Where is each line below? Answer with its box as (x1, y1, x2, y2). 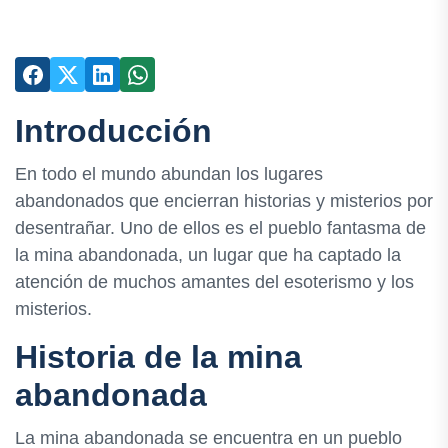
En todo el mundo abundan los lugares (15, 164, 323, 185)
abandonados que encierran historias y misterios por (15, 191, 433, 212)
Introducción (15, 113, 212, 149)
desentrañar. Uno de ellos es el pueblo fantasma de (15, 218, 426, 239)
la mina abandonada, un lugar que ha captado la (15, 245, 401, 266)
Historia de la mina (15, 339, 302, 376)
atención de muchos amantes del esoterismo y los (15, 272, 414, 293)
